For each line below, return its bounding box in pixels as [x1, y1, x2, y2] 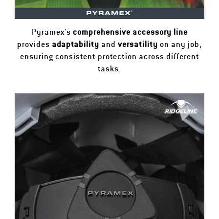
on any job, [160, 39, 202, 49]
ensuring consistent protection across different [20, 51, 199, 62]
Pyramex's [31, 27, 73, 37]
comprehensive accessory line [72, 27, 188, 37]
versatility [118, 39, 160, 49]
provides [17, 39, 52, 49]
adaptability [52, 39, 99, 49]
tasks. [98, 64, 121, 74]
